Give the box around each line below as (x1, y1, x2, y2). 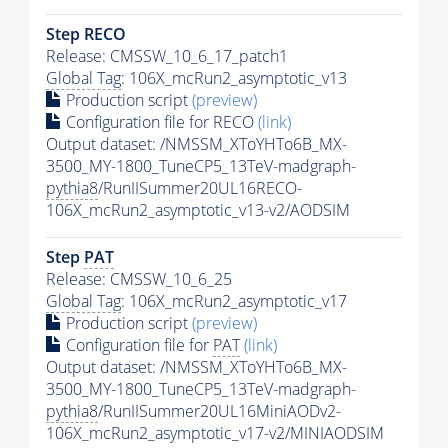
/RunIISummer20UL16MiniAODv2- (98, 400, 341, 423)
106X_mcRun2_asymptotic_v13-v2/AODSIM (46, 199, 350, 222)
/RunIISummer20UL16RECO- (98, 177, 302, 200)
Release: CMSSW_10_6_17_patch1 (46, 45, 288, 68)
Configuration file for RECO (62, 111, 258, 134)
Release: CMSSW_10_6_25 (46, 268, 232, 291)
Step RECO (46, 23, 126, 46)
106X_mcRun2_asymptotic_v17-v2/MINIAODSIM (46, 422, 384, 445)
